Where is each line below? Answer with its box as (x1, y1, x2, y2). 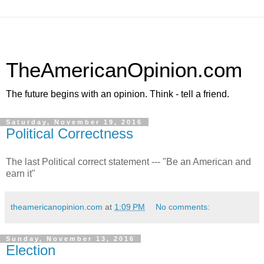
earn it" (6, 168, 35, 179)
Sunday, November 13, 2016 (6, 235, 135, 242)
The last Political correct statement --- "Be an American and (6, 156, 251, 167)
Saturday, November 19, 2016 (6, 118, 143, 126)
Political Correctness (6, 126, 133, 141)
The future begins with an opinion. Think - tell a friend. (6, 89, 229, 99)
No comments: (156, 202, 210, 212)
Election (6, 242, 55, 258)
